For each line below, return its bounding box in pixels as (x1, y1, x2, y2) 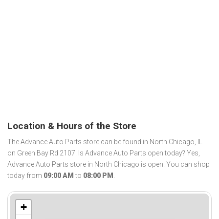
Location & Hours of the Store (7, 120, 136, 131)
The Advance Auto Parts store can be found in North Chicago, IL (7, 138, 202, 146)
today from (7, 172, 44, 180)
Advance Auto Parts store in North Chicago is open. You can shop (7, 160, 210, 169)
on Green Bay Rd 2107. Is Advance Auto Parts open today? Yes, (7, 149, 200, 157)
